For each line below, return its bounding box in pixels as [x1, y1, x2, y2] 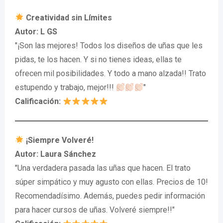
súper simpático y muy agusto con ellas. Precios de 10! [15, 177, 208, 187]
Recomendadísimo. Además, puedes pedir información [15, 191, 205, 201]
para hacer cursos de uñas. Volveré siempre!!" [15, 205, 175, 215]
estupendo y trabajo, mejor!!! [15, 83, 116, 92]
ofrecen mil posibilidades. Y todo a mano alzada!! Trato [15, 69, 206, 78]
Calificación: [15, 97, 63, 106]
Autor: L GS [15, 27, 57, 36]
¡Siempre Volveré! [24, 135, 94, 145]
